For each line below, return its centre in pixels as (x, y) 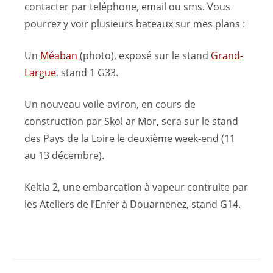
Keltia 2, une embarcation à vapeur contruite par (136, 187)
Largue (40, 73)
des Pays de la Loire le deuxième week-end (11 (130, 139)
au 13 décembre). (64, 156)
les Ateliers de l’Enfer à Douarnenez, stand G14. (133, 204)
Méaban (60, 56)
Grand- (227, 56)
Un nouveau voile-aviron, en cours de (110, 105)
